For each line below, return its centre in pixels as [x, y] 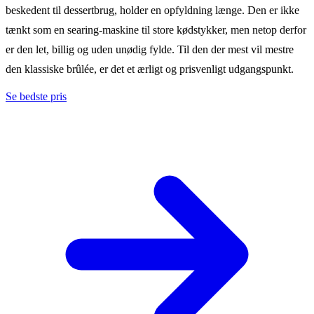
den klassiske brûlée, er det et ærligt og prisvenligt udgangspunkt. [150, 69]
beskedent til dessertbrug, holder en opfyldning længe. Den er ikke [152, 10]
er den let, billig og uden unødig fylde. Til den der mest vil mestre [150, 49]
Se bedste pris [36, 96]
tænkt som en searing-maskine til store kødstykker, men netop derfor [156, 29]
